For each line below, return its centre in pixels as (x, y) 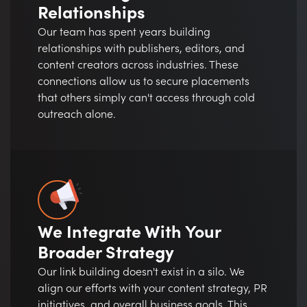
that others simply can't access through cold (146, 98)
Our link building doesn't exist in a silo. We (141, 272)
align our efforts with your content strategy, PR (152, 289)
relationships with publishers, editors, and (141, 49)
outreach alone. (77, 115)
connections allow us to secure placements (144, 82)
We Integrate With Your (129, 233)
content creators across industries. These (138, 65)
